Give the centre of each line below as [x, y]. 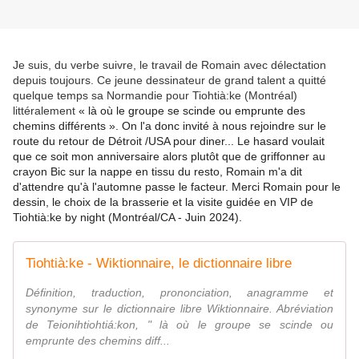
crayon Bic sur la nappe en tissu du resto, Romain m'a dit [157, 172]
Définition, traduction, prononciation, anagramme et [179, 293]
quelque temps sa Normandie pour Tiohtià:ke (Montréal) [155, 96]
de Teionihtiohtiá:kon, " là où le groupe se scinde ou [179, 325]
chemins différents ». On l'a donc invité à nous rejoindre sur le [169, 126]
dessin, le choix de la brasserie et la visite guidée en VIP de [163, 202]
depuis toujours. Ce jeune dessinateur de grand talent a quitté [169, 81]
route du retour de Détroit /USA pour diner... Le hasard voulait [169, 141]
